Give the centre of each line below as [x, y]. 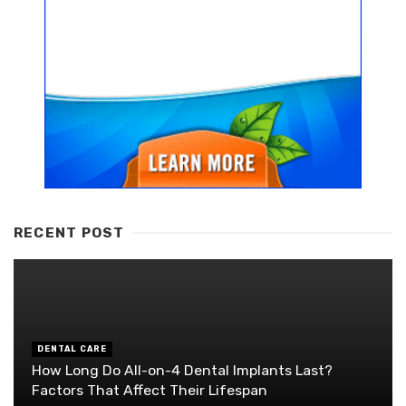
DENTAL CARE [72, 348]
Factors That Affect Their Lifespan [150, 390]
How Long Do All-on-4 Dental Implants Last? [182, 370]
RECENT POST [69, 233]
